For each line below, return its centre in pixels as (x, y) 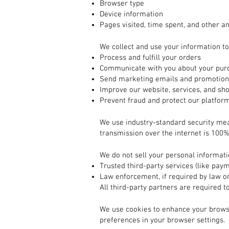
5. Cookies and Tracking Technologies (162, 199)
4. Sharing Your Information (146, 145)
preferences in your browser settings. (162, 221)
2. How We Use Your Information (154, 37)
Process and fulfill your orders (150, 58)
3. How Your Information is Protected (161, 112)
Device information (131, 15)
